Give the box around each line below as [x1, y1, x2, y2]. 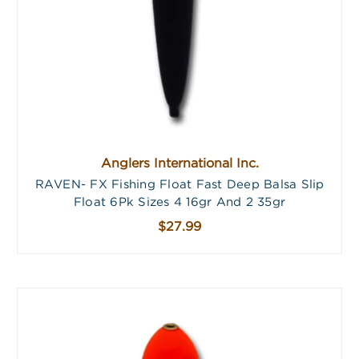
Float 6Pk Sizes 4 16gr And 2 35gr [73, 197, 286, 208]
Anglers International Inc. [100, 158, 259, 171]
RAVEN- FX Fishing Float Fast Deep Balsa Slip [34, 179, 325, 191]
